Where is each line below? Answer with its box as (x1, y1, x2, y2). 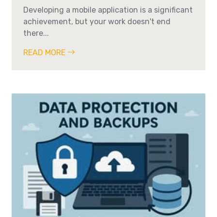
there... (23, 28, 49, 38)
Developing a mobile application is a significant (23, 5, 193, 15)
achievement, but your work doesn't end (23, 16, 170, 26)
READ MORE (23, 47, 67, 57)
